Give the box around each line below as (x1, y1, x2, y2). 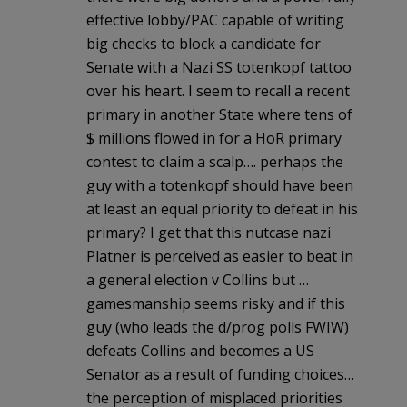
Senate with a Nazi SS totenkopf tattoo (86, 56, 352, 77)
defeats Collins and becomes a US (86, 340, 314, 361)
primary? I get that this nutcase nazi (86, 222, 331, 243)
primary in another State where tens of (86, 104, 352, 124)
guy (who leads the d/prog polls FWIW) (86, 316, 349, 337)
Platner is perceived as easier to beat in (86, 245, 353, 266)
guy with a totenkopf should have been (86, 174, 353, 195)
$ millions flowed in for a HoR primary (86, 127, 342, 148)
